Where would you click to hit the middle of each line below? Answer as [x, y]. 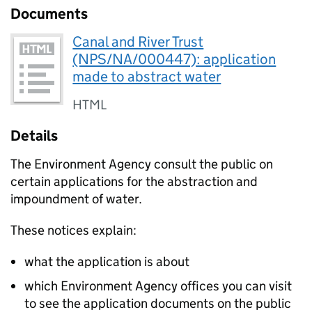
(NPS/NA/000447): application [174, 59]
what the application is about [107, 262]
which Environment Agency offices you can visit [158, 286]
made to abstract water [147, 77]
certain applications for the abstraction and [134, 181]
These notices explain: [73, 230]
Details [34, 136]
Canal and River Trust [138, 42]
